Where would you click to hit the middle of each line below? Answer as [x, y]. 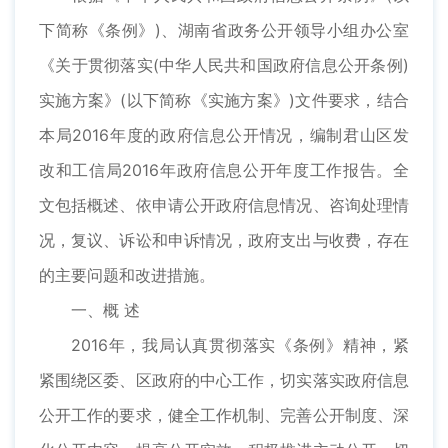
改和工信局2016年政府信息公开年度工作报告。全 [224, 170]
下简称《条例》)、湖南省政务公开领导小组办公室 [224, 30]
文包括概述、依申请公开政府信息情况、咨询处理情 [224, 205]
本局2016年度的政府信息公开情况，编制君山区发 [224, 135]
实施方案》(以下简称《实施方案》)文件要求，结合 [224, 100]
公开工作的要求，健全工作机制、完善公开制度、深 [224, 415]
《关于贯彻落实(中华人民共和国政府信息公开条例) [224, 65]
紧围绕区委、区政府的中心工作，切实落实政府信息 [224, 380]
